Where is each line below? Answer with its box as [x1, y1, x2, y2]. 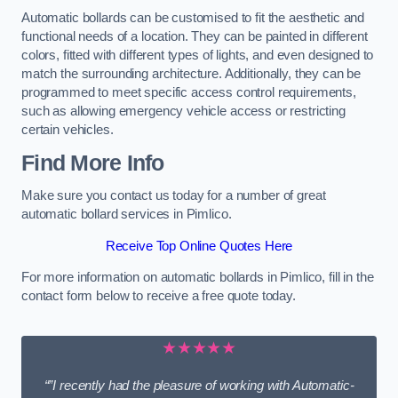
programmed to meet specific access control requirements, [21, 85, 356, 100]
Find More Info [21, 150, 164, 175]
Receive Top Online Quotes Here [105, 238, 293, 253]
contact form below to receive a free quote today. [21, 289, 296, 304]
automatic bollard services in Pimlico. [21, 207, 232, 222]
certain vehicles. [21, 123, 114, 138]
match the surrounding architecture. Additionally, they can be [21, 67, 362, 82]
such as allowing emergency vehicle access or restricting [21, 104, 346, 119]
